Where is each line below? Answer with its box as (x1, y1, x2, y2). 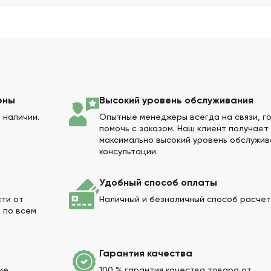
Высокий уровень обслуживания (99, 96, 253, 106)
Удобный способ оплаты (99, 178, 217, 188)
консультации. (99, 148, 158, 156)
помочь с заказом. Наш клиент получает (99, 125, 269, 133)
